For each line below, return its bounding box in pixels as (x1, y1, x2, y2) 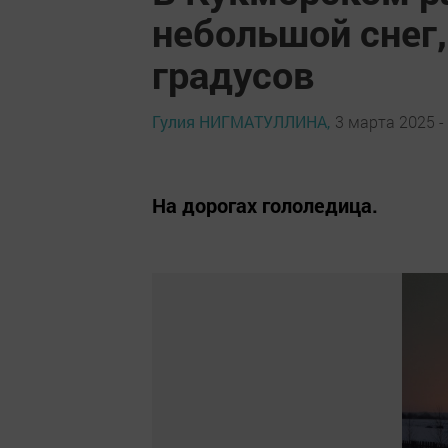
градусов (152, 49, 314, 99)
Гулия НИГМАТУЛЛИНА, (152, 110, 330, 132)
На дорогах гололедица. (152, 192, 378, 218)
